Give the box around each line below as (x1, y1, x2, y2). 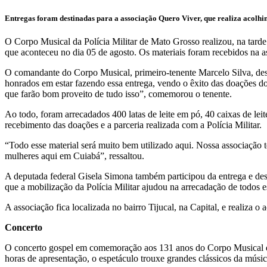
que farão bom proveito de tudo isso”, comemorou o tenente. (5, 88, 232, 99)
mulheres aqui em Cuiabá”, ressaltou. (5, 150, 144, 161)
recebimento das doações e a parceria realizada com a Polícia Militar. (5, 119, 262, 130)
